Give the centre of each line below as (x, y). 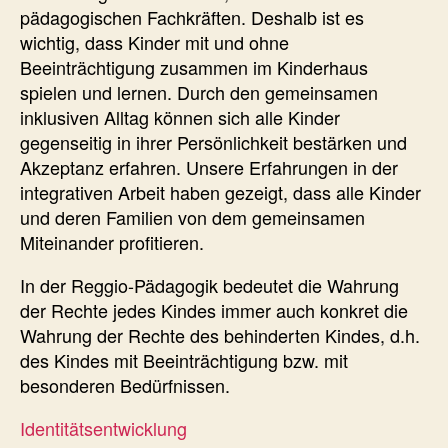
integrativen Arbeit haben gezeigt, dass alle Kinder (220, 191)
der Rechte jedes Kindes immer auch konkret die (214, 309)
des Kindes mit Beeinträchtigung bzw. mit (184, 359)
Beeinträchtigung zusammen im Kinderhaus (194, 66)
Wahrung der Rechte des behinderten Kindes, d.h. (220, 334)
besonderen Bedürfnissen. (125, 384)
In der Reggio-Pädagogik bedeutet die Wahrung (209, 284)
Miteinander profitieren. (112, 241)
